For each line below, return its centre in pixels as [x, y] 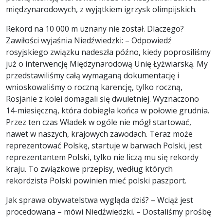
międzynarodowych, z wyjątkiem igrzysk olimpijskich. [101, 9]
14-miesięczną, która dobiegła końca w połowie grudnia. [108, 111]
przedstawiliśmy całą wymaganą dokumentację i [92, 76]
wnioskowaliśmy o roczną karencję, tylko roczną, [94, 87]
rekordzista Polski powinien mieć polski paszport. [96, 181]
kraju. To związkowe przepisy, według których [89, 169]
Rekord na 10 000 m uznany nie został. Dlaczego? [95, 29]
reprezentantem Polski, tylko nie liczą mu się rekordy [102, 157]
